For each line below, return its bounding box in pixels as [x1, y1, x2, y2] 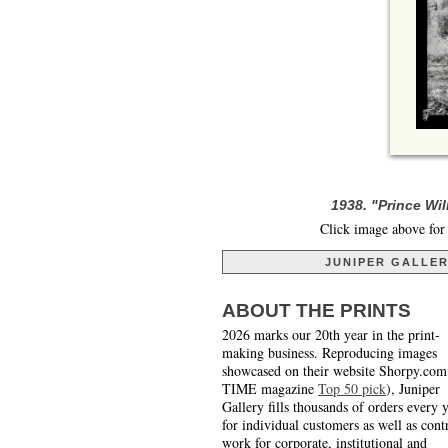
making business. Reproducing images [222, 343, 437, 363]
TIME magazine [222, 379, 318, 399]
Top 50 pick [318, 379, 386, 399]
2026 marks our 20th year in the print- [222, 325, 440, 345]
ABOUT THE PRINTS [222, 300, 411, 322]
